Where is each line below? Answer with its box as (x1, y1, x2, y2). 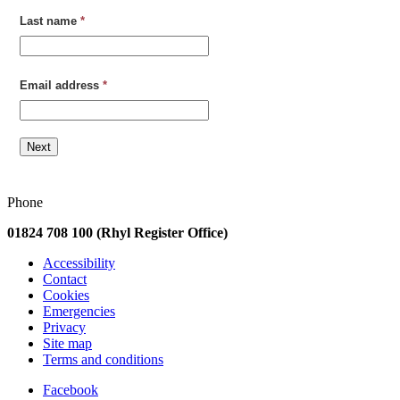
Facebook (43, 381, 98, 397)
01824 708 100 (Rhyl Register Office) (7, 224, 228, 240)
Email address (20, 79, 100, 93)
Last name (20, 13, 78, 28)
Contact (43, 271, 87, 287)
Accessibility (43, 254, 115, 271)
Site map (43, 335, 92, 351)
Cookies (43, 287, 89, 303)
